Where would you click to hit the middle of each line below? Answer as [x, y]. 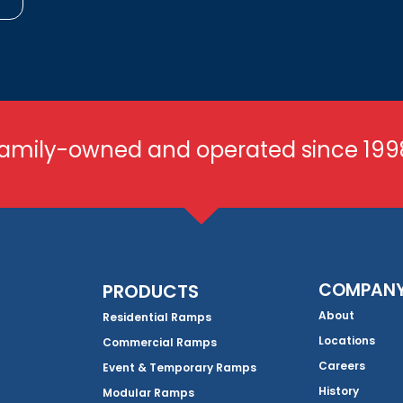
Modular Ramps [148, 393]
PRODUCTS [151, 292]
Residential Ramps [157, 318]
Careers [342, 366]
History [339, 391]
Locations [347, 341]
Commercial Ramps [160, 343]
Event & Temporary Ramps [179, 368]
